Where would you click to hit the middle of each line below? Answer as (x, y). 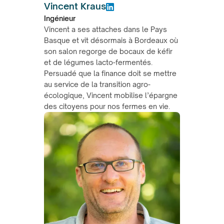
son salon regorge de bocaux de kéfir (108, 51)
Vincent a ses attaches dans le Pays (105, 29)
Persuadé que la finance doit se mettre (110, 73)
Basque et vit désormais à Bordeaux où (111, 40)
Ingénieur (60, 18)
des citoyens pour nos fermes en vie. (107, 106)
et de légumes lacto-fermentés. (98, 62)
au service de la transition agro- (97, 84)
